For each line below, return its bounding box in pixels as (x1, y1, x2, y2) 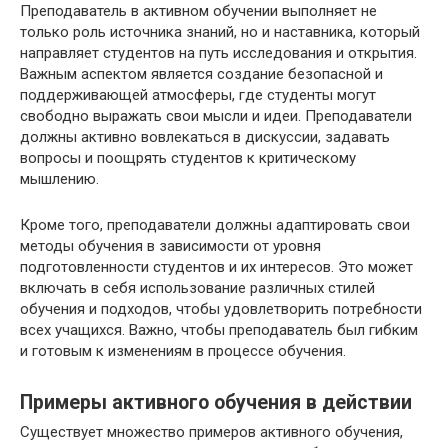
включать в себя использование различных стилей (20, 279, 375, 298)
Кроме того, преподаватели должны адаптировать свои (20, 216, 410, 235)
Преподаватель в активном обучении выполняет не (20, 2, 377, 21)
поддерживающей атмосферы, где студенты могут (20, 86, 376, 105)
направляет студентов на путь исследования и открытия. (20, 44, 417, 63)
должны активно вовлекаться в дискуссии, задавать (20, 128, 390, 147)
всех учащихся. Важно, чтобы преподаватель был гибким (20, 321, 418, 340)
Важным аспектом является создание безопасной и (20, 65, 383, 84)
